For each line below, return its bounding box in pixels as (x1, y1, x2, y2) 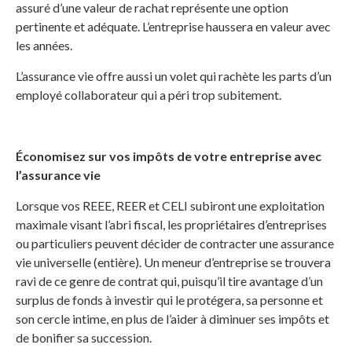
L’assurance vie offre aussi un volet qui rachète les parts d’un (16, 68, 332, 84)
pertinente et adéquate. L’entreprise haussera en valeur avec (16, 19, 331, 35)
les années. (16, 38, 72, 53)
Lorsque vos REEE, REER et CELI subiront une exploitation (16, 198, 324, 214)
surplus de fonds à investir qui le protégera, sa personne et (16, 292, 323, 308)
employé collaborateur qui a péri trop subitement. (16, 87, 281, 103)
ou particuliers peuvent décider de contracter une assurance (16, 236, 334, 251)
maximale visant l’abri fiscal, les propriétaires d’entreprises (16, 217, 327, 233)
